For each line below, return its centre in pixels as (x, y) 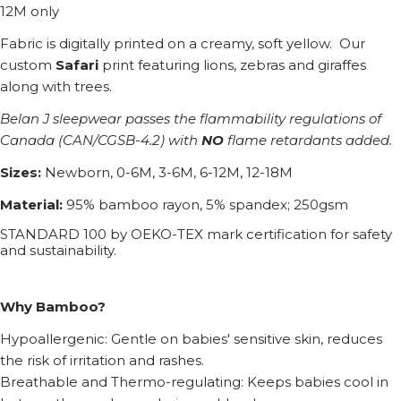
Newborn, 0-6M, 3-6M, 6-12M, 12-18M (167, 173)
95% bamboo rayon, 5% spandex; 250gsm (205, 205)
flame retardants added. (308, 141)
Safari (75, 65)
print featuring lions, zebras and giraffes (232, 65)
